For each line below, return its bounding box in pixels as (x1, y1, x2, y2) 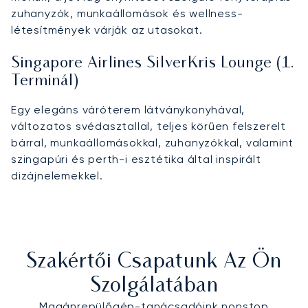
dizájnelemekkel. (11, 168, 103, 182)
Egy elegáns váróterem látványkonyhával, (11, 102, 245, 116)
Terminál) (11, 74, 79, 89)
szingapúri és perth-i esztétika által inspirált (11, 152, 261, 166)
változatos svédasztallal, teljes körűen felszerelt (11, 119, 286, 133)
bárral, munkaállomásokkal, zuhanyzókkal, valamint (11, 135, 294, 149)
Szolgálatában (89, 276, 219, 296)
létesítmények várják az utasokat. (11, 23, 203, 36)
